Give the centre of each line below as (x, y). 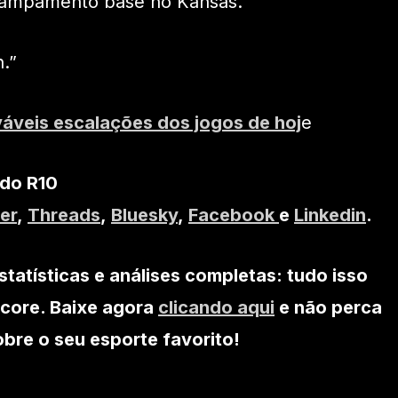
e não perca (328, 307)
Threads (64, 215)
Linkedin (330, 215)
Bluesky (144, 215)
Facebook (234, 215)
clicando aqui (216, 307)
